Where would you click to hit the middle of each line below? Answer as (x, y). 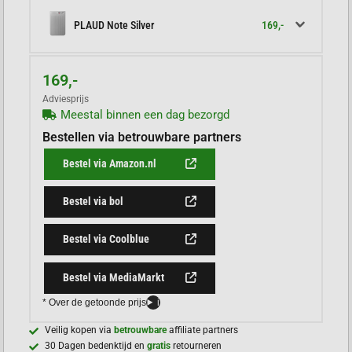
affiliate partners (203, 330)
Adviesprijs (66, 99)
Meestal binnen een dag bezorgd (145, 115)
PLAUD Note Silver (114, 26)
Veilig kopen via (80, 330)
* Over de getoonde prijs (95, 302)
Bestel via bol (93, 201)
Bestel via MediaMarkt (114, 277)
